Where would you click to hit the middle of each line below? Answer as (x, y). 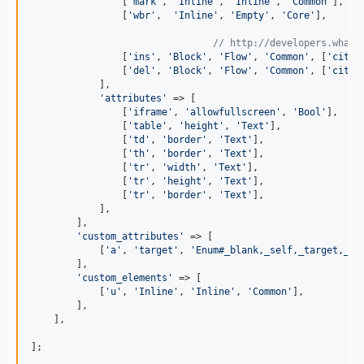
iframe (150, 112)
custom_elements (125, 278)
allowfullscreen (233, 112)
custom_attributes (130, 236)
